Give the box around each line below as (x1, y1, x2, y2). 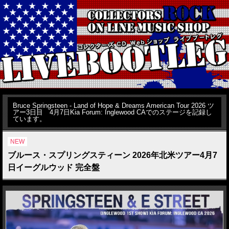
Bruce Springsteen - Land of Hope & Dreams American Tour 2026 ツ (13, 101, 214, 109)
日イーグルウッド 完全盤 (8, 163, 100, 172)
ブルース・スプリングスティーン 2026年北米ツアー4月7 (8, 150, 217, 159)
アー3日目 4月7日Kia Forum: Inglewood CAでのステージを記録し (13, 108, 212, 116)
